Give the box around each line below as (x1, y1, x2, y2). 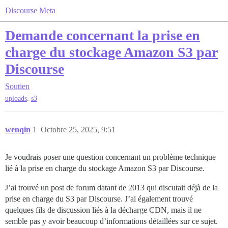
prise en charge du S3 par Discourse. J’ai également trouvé (5, 194, 193, 204)
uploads (5, 95, 27, 103)
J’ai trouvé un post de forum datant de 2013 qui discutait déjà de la (5, 183, 218, 192)
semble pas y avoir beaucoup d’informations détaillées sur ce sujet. (5, 217, 218, 226)
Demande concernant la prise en (5, 27, 200, 43)
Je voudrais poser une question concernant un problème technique (5, 153, 216, 162)
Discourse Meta (5, 6, 55, 15)
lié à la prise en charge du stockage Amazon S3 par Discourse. (5, 164, 205, 173)
